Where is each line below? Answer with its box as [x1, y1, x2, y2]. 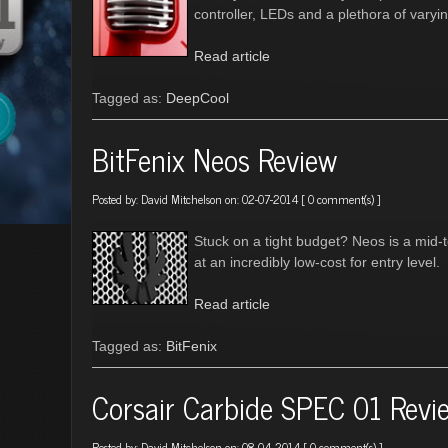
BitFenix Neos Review [92, 134, 337, 184]
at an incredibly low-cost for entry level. [194, 254, 440, 270]
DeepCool [166, 90, 229, 106]
